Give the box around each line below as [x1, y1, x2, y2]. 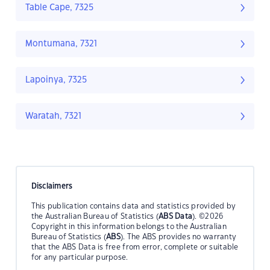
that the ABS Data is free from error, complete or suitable [31, 243, 239, 251]
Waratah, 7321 [25, 112, 81, 121]
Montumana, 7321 [25, 40, 97, 49]
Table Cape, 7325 [25, 4, 93, 13]
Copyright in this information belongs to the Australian [31, 222, 227, 230]
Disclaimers [31, 182, 73, 190]
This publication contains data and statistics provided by [31, 202, 236, 210]
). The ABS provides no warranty [121, 233, 237, 240]
